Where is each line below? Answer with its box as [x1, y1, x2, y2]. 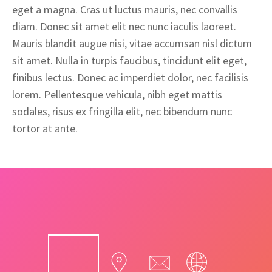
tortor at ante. [12, 121, 78, 135]
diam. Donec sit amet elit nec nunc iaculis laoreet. [12, 19, 236, 33]
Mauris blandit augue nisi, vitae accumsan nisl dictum [12, 36, 252, 50]
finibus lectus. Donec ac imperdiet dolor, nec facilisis [12, 70, 248, 84]
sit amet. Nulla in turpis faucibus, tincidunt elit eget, [12, 53, 246, 67]
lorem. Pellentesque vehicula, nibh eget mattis [12, 87, 222, 101]
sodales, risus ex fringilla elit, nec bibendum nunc [12, 104, 232, 118]
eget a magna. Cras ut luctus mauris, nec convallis [12, 2, 237, 16]
